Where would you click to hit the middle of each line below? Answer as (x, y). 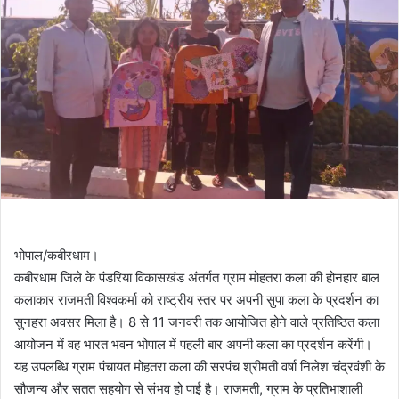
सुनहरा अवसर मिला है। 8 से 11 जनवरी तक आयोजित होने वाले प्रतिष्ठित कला (197, 322)
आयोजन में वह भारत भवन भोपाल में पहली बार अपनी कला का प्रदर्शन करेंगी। (193, 344)
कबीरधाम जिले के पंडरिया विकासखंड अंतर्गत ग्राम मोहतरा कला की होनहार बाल (197, 277)
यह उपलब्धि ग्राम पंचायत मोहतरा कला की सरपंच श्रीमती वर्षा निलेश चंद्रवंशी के (199, 366)
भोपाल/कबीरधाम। (57, 255)
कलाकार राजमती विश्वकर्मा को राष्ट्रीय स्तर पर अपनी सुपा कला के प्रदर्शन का (196, 299)
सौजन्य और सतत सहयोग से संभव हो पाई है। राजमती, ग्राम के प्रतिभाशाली (188, 388)
